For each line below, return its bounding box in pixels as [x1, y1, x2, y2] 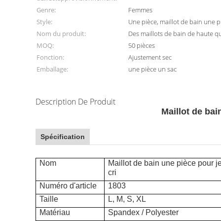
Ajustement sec [128, 53, 172, 62]
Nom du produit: [37, 29, 86, 38]
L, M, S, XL [108, 195, 147, 203]
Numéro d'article [39, 182, 97, 190]
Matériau [39, 208, 71, 217]
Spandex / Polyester [108, 208, 179, 217]
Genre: [37, 5, 56, 14]
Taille [39, 195, 59, 203]
